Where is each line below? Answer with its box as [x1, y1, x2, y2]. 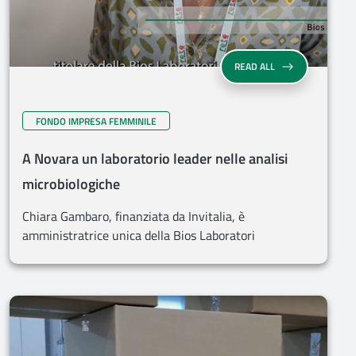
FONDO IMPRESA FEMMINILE [36, 114, 157, 129]
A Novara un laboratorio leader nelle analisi [22, 148, 288, 169]
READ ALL [234, 59, 275, 74]
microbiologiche [22, 173, 120, 195]
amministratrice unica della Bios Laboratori [22, 226, 255, 245]
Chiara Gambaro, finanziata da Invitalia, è [22, 207, 245, 226]
